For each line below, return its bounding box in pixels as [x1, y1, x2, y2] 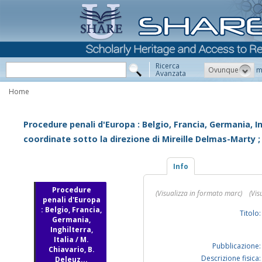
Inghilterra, [50, 225, 93, 235]
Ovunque [208, 64, 239, 75]
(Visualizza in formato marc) [156, 188, 242, 199]
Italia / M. [54, 235, 89, 245]
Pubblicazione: [212, 241, 261, 251]
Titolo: [240, 208, 261, 219]
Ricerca [156, 61, 180, 71]
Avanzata [156, 68, 186, 78]
